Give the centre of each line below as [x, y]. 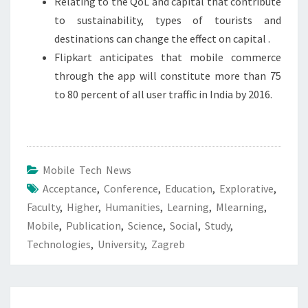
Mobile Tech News [87, 169]
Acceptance [70, 188]
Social [184, 225]
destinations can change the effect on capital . [162, 38]
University [121, 244]
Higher [82, 207]
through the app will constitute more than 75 [168, 75]
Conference [131, 188]
